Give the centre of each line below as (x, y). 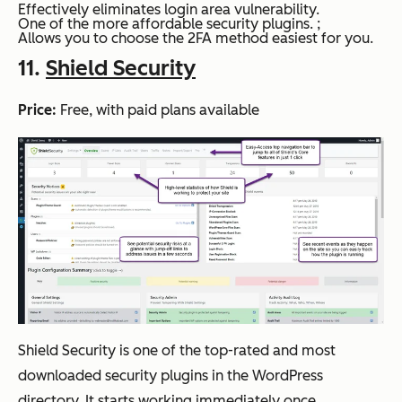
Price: (37, 110)
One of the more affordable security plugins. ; (169, 24)
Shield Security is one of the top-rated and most (177, 350)
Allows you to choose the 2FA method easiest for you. (196, 39)
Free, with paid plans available (158, 110)
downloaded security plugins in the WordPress (170, 375)
